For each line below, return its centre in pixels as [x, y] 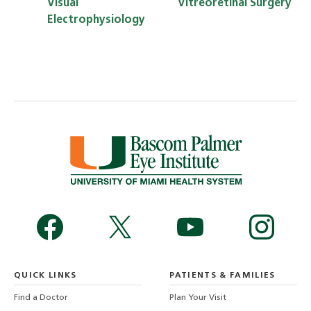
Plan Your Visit [198, 298]
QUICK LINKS [45, 275]
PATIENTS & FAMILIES [222, 275]
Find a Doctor [41, 298]
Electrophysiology [96, 20]
